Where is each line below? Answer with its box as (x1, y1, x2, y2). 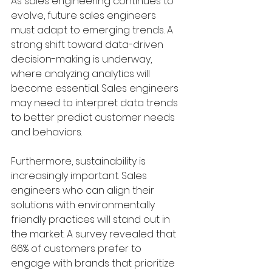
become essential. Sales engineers (11, 81, 181, 95)
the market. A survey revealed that (11, 227, 178, 241)
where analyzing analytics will (11, 67, 152, 81)
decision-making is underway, (11, 52, 154, 66)
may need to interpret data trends (11, 96, 180, 110)
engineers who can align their (11, 183, 157, 197)
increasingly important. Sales (11, 169, 149, 183)
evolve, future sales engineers (11, 8, 158, 22)
